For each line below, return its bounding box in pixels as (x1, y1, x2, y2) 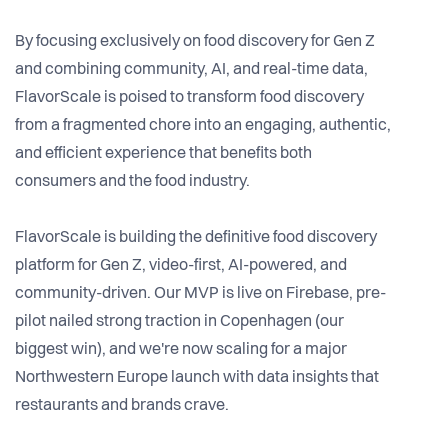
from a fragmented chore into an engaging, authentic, (15, 118, 391, 135)
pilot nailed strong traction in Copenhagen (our (15, 314, 344, 331)
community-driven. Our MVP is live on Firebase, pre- (15, 286, 386, 303)
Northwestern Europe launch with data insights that (15, 370, 379, 387)
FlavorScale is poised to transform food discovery (15, 90, 364, 107)
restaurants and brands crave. (15, 398, 229, 415)
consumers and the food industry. (15, 174, 250, 191)
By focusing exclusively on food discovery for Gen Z (15, 34, 375, 51)
